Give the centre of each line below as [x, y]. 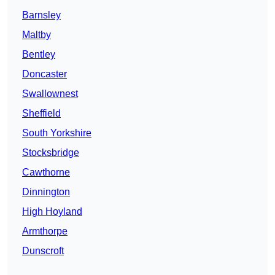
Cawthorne [46, 172]
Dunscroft [43, 251]
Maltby [37, 35]
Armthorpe [45, 231]
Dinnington [46, 192]
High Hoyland [52, 212]
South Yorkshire [57, 133]
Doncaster [45, 74]
